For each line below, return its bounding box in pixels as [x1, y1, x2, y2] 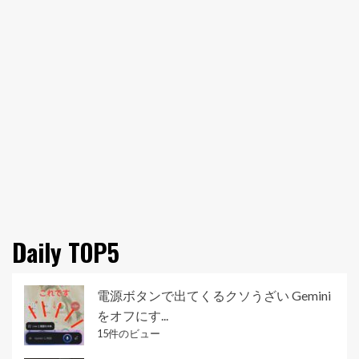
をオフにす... [97, 308, 168, 324]
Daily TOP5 [12, 234, 119, 271]
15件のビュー [97, 327, 160, 341]
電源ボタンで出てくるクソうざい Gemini [97, 288, 331, 304]
